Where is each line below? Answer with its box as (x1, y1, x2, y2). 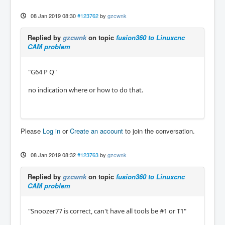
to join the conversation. (123, 126, 195, 136)
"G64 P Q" (28, 67, 57, 76)
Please (21, 126, 43, 136)
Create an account (70, 126, 123, 136)
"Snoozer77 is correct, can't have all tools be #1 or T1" (28, 206, 186, 215)
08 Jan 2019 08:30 (30, 11, 76, 20)
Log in (43, 126, 60, 136)
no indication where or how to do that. (28, 85, 143, 94)
